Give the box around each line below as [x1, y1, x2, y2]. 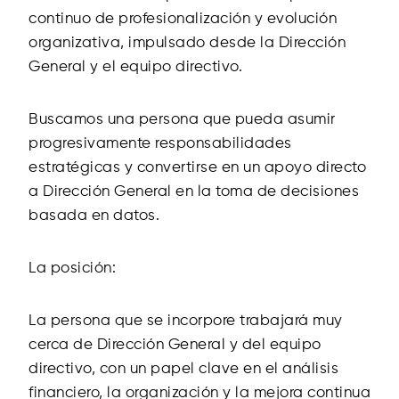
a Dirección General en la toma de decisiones [28, 183, 359, 199]
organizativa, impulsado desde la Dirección [28, 35, 346, 51]
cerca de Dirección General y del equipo [28, 337, 322, 353]
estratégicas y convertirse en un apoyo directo [28, 159, 366, 175]
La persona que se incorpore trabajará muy [28, 313, 343, 329]
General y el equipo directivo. [28, 59, 242, 75]
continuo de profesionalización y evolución [28, 11, 337, 27]
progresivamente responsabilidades [28, 135, 292, 151]
